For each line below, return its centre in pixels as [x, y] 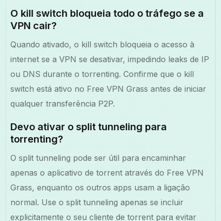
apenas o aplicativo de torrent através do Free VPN [107, 172]
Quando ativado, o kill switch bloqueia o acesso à [103, 44]
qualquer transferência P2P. [63, 103]
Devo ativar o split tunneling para [89, 127]
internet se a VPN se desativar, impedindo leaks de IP [110, 59]
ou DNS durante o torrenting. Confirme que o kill [102, 74]
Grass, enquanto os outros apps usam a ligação [100, 187]
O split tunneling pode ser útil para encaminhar [98, 158]
